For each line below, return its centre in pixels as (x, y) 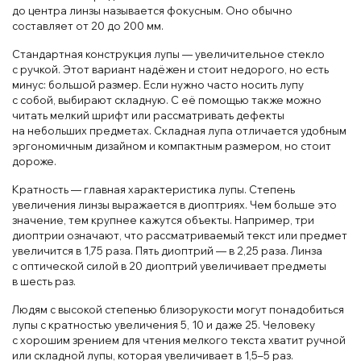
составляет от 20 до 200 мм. (88, 25)
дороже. (34, 161)
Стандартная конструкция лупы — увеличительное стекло (168, 54)
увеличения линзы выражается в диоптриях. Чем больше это (174, 204)
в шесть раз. (44, 281)
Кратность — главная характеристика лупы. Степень (154, 189)
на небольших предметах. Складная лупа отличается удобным (179, 130)
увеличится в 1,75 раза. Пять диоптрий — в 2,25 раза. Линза (167, 250)
